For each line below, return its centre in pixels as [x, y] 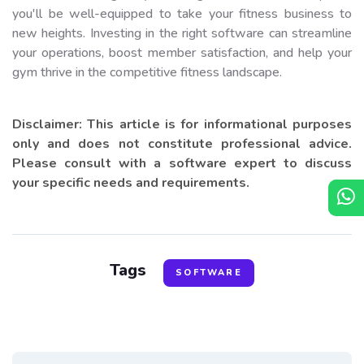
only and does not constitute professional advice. [182, 143]
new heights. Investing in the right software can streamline [182, 33]
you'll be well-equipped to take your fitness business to [182, 13]
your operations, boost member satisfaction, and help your [182, 52]
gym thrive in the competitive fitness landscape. [147, 72]
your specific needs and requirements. [131, 182]
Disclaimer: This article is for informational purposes [182, 124]
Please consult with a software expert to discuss [182, 163]
